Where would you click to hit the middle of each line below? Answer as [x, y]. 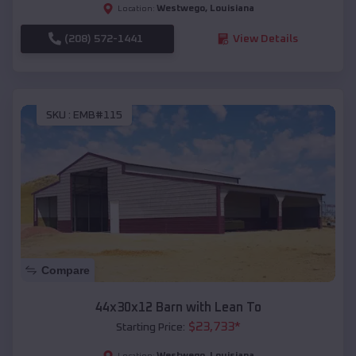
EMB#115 [98, 116]
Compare [66, 270]
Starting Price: [150, 327]
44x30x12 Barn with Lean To [178, 307]
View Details [265, 39]
